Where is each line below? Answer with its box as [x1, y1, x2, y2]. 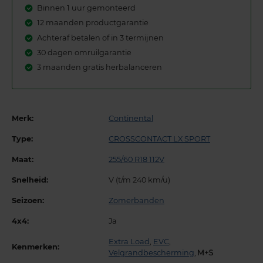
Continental [109, 113, 153, 123]
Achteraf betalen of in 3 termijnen [37, 33, 164, 42]
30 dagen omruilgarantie [37, 48, 132, 57]
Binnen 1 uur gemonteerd [37, 3, 136, 12]
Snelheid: [12, 175, 48, 184]
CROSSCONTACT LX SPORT [109, 134, 210, 143]
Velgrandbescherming [109, 248, 194, 257]
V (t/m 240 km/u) [109, 175, 170, 184]
